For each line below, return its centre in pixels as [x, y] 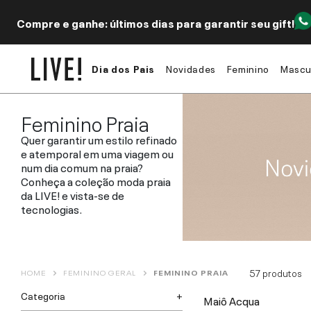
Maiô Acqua [231, 300]
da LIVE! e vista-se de [73, 195]
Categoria [43, 295]
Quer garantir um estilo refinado [99, 139]
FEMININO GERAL [100, 272]
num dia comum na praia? [82, 167]
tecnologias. [51, 209]
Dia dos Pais [124, 68]
